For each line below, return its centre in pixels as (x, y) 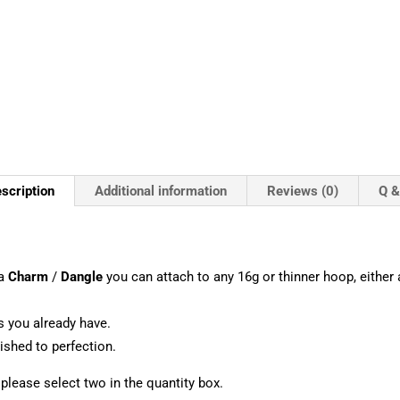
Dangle (81, 277)
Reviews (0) (303, 192)
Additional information (161, 192)
